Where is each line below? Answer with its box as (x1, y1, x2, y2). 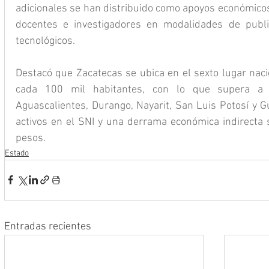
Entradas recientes (4, 220, 91, 233)
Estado (5, 148, 29, 159)
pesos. (16, 131, 46, 145)
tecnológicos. (16, 34, 75, 47)
